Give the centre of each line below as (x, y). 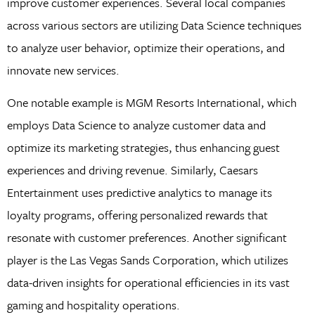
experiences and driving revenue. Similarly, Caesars (132, 170)
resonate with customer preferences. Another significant (147, 238)
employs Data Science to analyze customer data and (136, 125)
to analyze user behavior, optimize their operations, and (146, 48)
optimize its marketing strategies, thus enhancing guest (143, 148)
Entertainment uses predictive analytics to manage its (139, 193)
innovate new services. (63, 70)
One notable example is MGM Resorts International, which (152, 103)
